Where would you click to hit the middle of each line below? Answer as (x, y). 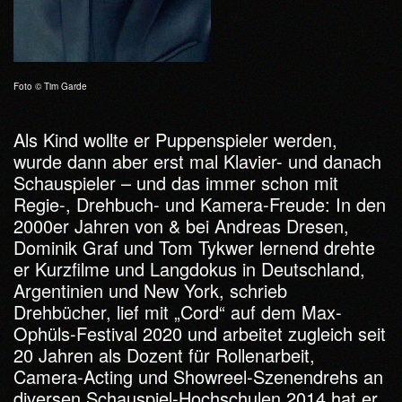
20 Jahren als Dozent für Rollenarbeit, (164, 355)
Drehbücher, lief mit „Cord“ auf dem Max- (178, 312)
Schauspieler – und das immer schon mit (176, 183)
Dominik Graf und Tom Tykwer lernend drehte (194, 247)
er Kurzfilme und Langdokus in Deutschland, (189, 269)
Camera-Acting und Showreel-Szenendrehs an (198, 376)
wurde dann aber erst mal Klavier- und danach (197, 161)
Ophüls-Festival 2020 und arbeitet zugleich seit (200, 333)
